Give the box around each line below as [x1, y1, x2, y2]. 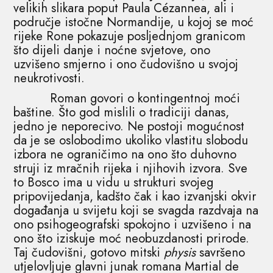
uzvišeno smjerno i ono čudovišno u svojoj [13, 55, 239, 73]
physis [164, 243, 196, 261]
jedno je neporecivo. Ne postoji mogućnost [13, 117, 245, 135]
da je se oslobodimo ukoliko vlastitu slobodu [13, 131, 249, 149]
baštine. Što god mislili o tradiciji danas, [13, 103, 230, 121]
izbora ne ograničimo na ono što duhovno [13, 145, 237, 163]
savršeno [196, 243, 246, 261]
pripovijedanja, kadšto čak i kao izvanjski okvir [13, 187, 257, 205]
